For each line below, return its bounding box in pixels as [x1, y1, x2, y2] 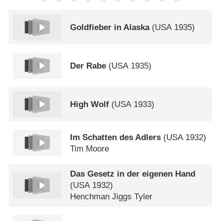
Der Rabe [70, 61, 107, 71]
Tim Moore [70, 144, 110, 153]
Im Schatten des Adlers [70, 132, 161, 142]
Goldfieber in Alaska [70, 22, 150, 32]
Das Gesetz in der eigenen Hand [70, 169, 196, 179]
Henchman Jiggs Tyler [70, 192, 153, 202]
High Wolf [70, 99, 110, 109]
